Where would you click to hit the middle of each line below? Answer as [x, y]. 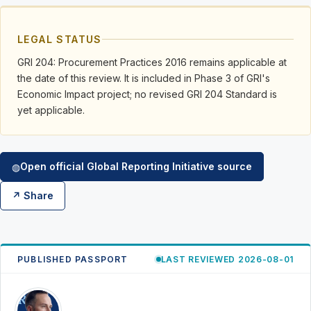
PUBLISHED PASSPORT [73, 259]
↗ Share [33, 195]
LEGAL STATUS [60, 39]
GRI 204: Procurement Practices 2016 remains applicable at [152, 62]
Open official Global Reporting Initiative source [136, 166]
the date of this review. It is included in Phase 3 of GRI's [144, 78]
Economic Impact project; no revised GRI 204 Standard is [147, 94]
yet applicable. [51, 110]
